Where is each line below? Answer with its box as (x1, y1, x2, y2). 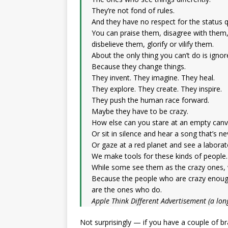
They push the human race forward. (92, 95, 209, 105)
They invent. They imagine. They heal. (92, 73, 215, 82)
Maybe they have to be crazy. (92, 106, 188, 116)
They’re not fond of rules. (92, 6, 175, 15)
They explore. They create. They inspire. (92, 84, 222, 94)
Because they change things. (92, 62, 186, 71)
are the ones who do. (92, 185, 162, 194)
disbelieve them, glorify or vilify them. (92, 39, 214, 49)
